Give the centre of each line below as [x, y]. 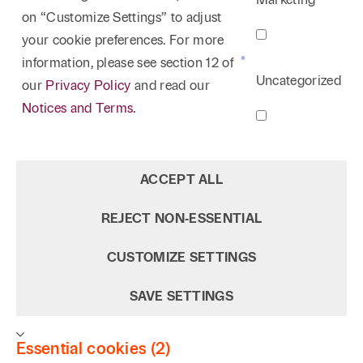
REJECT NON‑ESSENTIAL [181, 218]
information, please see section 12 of [128, 63]
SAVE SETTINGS [181, 296]
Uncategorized [298, 81]
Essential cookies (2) [94, 348]
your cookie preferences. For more [123, 40]
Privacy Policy [88, 85]
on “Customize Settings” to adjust [122, 17]
